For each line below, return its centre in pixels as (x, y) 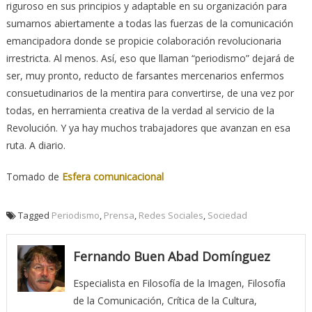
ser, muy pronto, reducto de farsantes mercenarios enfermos (145, 75)
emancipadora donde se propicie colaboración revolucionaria (143, 40)
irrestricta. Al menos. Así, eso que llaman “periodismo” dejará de (150, 58)
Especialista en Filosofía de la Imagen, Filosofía (179, 283)
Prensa (119, 215)
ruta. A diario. (36, 145)
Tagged (34, 215)
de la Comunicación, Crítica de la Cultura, (165, 300)
